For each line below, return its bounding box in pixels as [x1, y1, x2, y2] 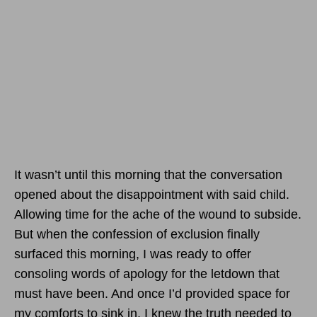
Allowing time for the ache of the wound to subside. [14, 207, 301, 221]
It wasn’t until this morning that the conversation [14, 167, 282, 182]
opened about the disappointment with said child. [14, 187, 289, 202]
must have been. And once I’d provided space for [14, 286, 290, 301]
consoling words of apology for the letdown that [14, 266, 279, 281]
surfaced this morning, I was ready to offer [14, 246, 251, 261]
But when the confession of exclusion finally [14, 226, 260, 241]
